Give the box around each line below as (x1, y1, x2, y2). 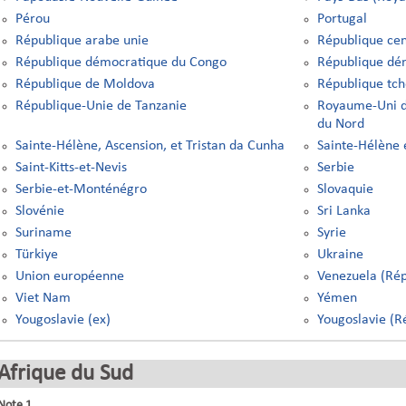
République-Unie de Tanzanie (14, 99, 187, 113)
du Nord (317, 117, 365, 131)
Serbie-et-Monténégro (14, 182, 147, 197)
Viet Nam (14, 291, 71, 305)
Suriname (14, 226, 72, 240)
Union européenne (14, 269, 124, 284)
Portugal (317, 12, 368, 26)
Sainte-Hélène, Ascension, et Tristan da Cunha (14, 139, 285, 153)
